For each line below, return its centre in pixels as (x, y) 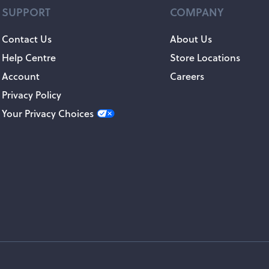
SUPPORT (26, 12)
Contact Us (27, 39)
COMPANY (197, 12)
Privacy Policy (32, 95)
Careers (187, 76)
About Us (191, 39)
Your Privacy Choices (48, 113)
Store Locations (205, 57)
